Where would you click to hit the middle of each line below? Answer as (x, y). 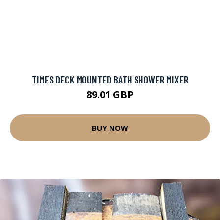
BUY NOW (110, 128)
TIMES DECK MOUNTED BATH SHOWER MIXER (110, 79)
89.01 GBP (110, 94)
